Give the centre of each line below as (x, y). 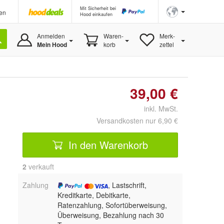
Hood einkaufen (96, 14)
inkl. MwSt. (157, 108)
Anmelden (51, 36)
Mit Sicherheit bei (98, 8)
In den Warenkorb (107, 144)
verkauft (40, 166)
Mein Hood (52, 44)
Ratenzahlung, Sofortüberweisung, (112, 205)
